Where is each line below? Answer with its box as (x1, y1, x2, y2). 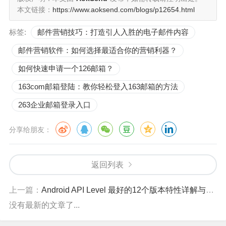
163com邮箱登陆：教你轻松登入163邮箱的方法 (18, 82, 178, 91)
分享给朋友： (9, 125, 51, 134)
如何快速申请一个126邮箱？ (18, 64, 114, 73)
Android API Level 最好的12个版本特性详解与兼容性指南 (41, 185, 206, 194)
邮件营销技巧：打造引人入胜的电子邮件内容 (37, 27, 189, 36)
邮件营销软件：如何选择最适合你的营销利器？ (18, 45, 177, 54)
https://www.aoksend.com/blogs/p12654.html (52, 5, 195, 14)
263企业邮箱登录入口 (18, 100, 91, 109)
